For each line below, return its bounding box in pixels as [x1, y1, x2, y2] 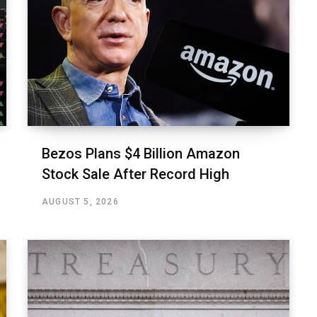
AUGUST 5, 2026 [42, 197, 119, 207]
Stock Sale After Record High [42, 166, 229, 183]
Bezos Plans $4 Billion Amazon [42, 145, 240, 163]
